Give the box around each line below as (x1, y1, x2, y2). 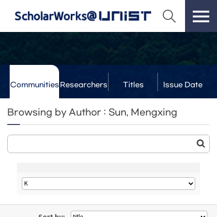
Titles (123, 81, 144, 89)
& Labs (71, 98, 97, 107)
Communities (10, 81, 59, 89)
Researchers (60, 81, 108, 89)
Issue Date (163, 81, 202, 89)
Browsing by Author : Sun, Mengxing (7, 108, 177, 118)
